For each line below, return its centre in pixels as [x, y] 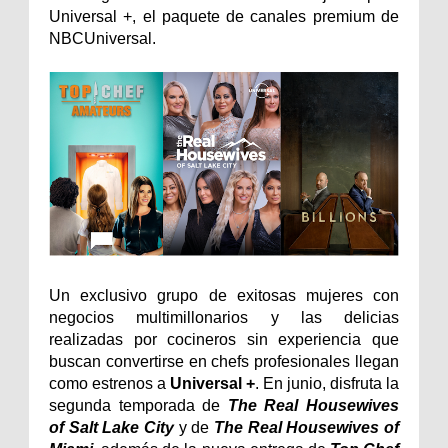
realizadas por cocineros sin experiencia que [224, 339]
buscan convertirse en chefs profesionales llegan [224, 361]
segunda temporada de [138, 405]
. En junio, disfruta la [327, 383]
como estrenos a [109, 383]
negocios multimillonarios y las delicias [224, 317]
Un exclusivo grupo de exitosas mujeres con [224, 295]
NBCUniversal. [102, 38]
